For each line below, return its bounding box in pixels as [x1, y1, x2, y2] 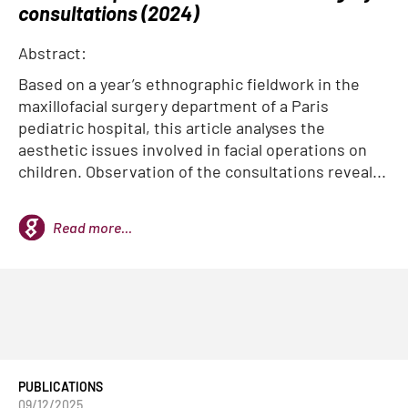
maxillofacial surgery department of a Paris [18, 96, 329, 116]
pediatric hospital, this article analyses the [18, 117, 325, 138]
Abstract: [18, 43, 87, 63]
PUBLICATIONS [18, 379, 103, 394]
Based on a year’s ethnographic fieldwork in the [18, 74, 360, 94]
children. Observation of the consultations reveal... [18, 161, 386, 181]
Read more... [53, 219, 132, 236]
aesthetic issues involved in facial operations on [18, 139, 367, 159]
